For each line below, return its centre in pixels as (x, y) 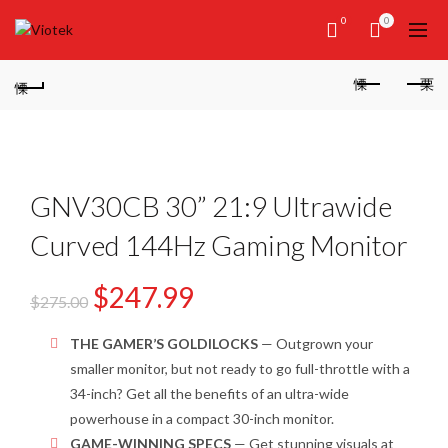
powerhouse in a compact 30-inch (176, 418)
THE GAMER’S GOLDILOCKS (164, 343)
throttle (344, 368)
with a (389, 368)
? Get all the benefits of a (195, 393)
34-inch (93, 393)
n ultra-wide (311, 393)
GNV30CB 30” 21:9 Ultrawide (211, 206)
